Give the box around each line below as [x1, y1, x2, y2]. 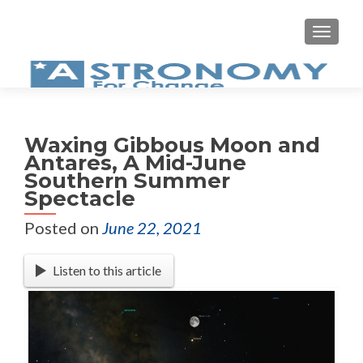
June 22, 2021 [102, 218, 202, 237]
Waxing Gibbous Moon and [24, 132, 320, 158]
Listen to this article [53, 262, 162, 278]
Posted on [24, 218, 102, 237]
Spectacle [24, 186, 135, 211]
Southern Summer [24, 168, 230, 194]
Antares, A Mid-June [24, 150, 246, 176]
